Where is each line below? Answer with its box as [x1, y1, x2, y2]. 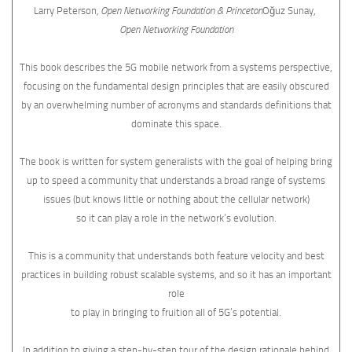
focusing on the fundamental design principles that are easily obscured [23, 80, 329, 93]
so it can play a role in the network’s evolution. [75, 212, 277, 225]
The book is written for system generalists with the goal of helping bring [20, 156, 332, 168]
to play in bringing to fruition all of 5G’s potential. [71, 306, 281, 319]
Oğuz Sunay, [262, 5, 318, 17]
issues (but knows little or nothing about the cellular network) [42, 193, 310, 206]
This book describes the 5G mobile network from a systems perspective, [20, 61, 332, 74]
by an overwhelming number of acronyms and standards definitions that [20, 99, 332, 112]
